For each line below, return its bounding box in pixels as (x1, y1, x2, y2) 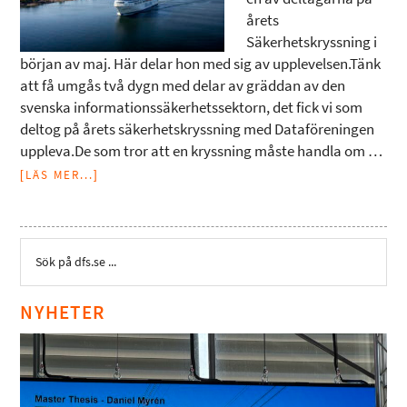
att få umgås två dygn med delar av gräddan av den (20, 75, 346, 96)
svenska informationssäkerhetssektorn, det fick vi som (20, 97, 363, 118)
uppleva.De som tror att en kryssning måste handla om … (20, 141, 383, 162)
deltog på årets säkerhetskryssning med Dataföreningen (20, 119, 375, 140)
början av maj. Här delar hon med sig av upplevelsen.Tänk (20, 54, 382, 74)
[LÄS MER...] (20, 167, 100, 183)
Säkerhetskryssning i (246, 32, 378, 53)
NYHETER (20, 299, 105, 325)
